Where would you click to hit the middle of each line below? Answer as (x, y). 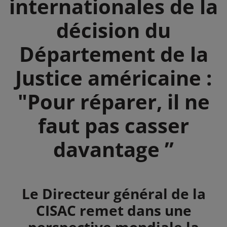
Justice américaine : (113, 78)
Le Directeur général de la (113, 193)
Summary (41, 193)
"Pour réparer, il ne (113, 101)
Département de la (113, 54)
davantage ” (113, 149)
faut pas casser (113, 125)
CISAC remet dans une (113, 210)
